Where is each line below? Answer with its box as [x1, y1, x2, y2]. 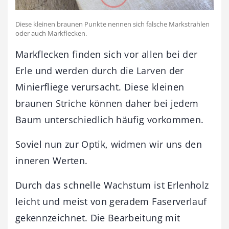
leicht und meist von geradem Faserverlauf [15, 195, 207, 208]
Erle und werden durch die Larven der [15, 64, 184, 77]
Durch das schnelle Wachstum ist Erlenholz [15, 178, 209, 191]
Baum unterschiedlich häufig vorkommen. [15, 113, 204, 126]
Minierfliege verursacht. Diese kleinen [15, 80, 185, 93]
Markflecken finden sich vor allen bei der [15, 48, 198, 60]
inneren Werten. [15, 154, 88, 167]
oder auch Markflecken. [15, 28, 87, 38]
